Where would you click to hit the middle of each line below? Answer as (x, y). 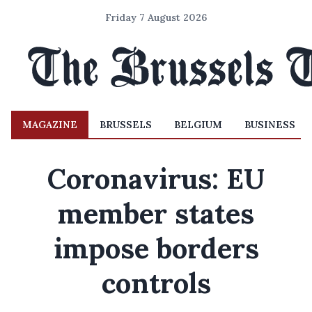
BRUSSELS (126, 125)
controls (156, 283)
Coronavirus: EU (156, 179)
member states (156, 213)
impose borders (156, 248)
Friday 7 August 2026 (156, 17)
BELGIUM (198, 125)
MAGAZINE (50, 125)
